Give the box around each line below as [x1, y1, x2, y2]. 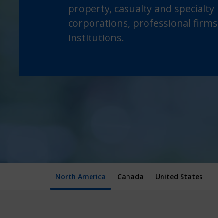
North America [55, 172, 106, 181]
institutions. [68, 31, 124, 44]
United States [155, 172, 202, 181]
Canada [117, 172, 144, 181]
